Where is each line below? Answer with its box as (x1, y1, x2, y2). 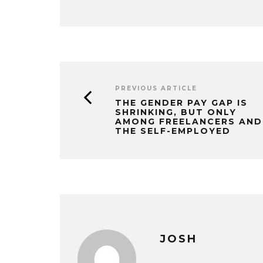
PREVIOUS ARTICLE (115, 84, 197, 92)
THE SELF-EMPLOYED (115, 125, 231, 136)
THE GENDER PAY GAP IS (115, 97, 248, 108)
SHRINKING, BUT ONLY (115, 106, 237, 117)
